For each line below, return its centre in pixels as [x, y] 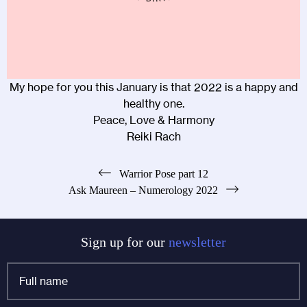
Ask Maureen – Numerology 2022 [143, 190]
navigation [45, 195]
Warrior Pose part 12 [164, 173]
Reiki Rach [153, 136]
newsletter [197, 242]
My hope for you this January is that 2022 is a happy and [153, 87]
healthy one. [153, 103]
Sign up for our [125, 242]
